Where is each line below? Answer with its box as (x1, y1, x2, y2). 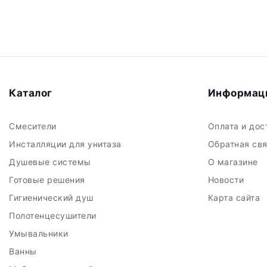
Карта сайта (207, 193, 263, 203)
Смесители (9, 121, 59, 131)
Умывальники (9, 228, 71, 238)
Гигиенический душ (9, 193, 96, 203)
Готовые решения (9, 175, 88, 185)
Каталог (9, 87, 55, 99)
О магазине (207, 157, 260, 167)
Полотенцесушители (9, 210, 99, 221)
